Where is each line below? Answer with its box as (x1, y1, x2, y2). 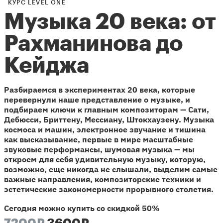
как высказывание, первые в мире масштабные (4, 134, 193, 144)
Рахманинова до (4, 32, 183, 55)
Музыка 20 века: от (4, 10, 216, 33)
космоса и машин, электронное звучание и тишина (4, 124, 206, 134)
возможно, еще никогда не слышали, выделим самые (4, 164, 218, 174)
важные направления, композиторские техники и (4, 174, 201, 184)
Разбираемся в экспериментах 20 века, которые (4, 84, 195, 95)
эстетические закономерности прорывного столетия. (4, 184, 214, 194)
